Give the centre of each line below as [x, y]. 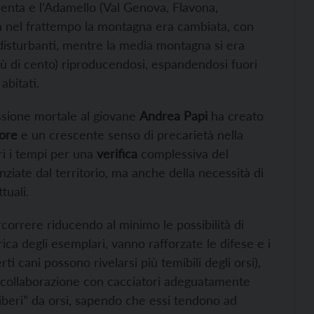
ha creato [235, 116]
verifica [117, 153]
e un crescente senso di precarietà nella [130, 135]
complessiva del [183, 153]
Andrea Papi [173, 116]
